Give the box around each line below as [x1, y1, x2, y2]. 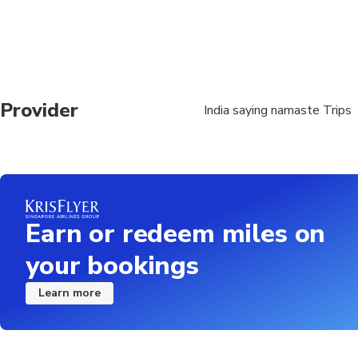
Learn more [38, 284, 101, 300]
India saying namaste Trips [203, 101, 352, 119]
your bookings [26, 248, 199, 283]
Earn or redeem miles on [26, 216, 326, 251]
